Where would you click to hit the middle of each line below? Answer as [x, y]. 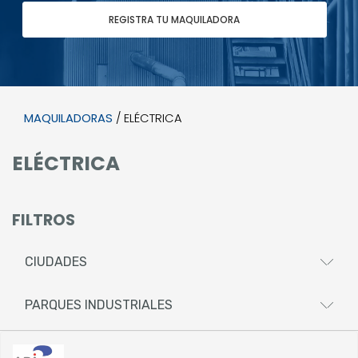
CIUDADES [56, 261]
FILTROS [44, 220]
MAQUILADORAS [68, 118]
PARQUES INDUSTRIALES [99, 304]
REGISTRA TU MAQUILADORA [175, 19]
